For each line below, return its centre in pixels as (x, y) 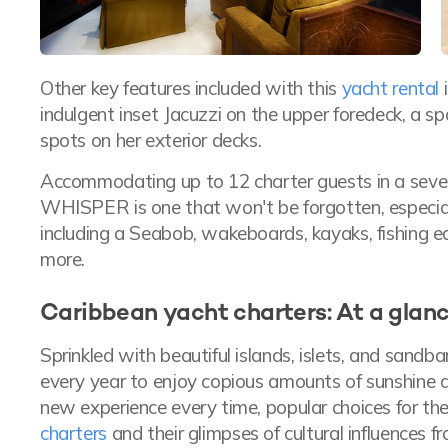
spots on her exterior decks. (151, 140)
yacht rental (390, 88)
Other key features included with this (191, 88)
